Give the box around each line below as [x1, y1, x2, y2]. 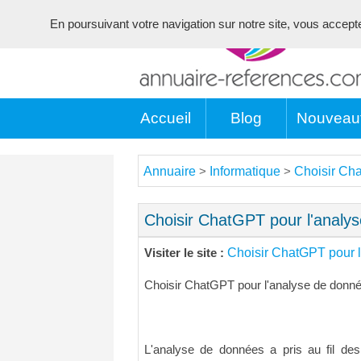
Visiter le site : [144, 247, 227, 259]
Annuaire [143, 164, 196, 178]
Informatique [210, 164, 280, 178]
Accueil [140, 110, 191, 127]
